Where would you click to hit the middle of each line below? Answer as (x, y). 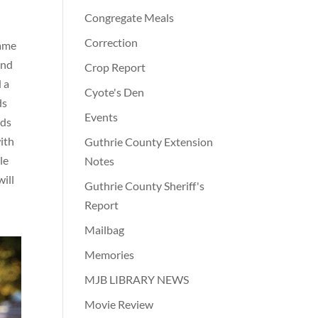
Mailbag (105, 230)
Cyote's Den (115, 92)
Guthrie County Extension (149, 142)
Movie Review (119, 305)
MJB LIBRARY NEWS (137, 280)
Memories (110, 255)
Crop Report (115, 67)
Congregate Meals (130, 18)
